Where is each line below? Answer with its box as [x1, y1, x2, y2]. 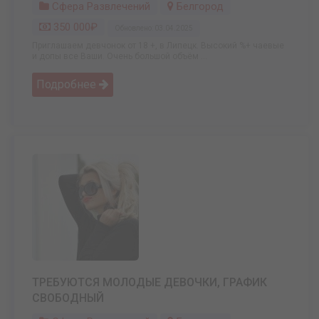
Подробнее [36, 78, 99, 92]
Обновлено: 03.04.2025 [115, 24, 193, 33]
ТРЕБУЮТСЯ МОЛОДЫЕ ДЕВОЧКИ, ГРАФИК [32, 276, 267, 290]
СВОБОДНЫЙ [32, 291, 104, 305]
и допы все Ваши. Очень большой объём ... [32, 51, 207, 62]
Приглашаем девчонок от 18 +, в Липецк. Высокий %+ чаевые [32, 41, 284, 51]
